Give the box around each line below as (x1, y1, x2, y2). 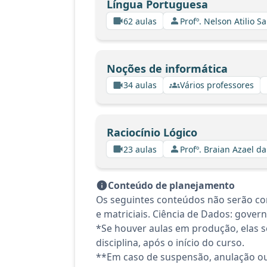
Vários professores (180, 79, 254, 91)
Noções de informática (106, 61, 228, 76)
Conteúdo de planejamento (108, 179, 235, 192)
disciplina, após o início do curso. (96, 236, 244, 249)
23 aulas (123, 143, 157, 155)
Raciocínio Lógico (106, 125, 197, 139)
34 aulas (123, 79, 157, 91)
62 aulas (123, 15, 157, 27)
